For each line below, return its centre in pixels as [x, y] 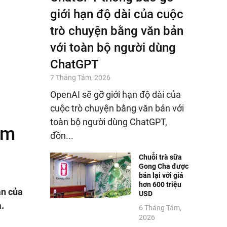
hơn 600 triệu [160, 184]
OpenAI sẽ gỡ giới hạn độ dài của [115, 94]
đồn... [62, 135]
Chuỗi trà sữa [160, 157]
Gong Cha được [163, 166]
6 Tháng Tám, [160, 207]
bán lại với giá [161, 175]
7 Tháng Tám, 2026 [80, 77]
